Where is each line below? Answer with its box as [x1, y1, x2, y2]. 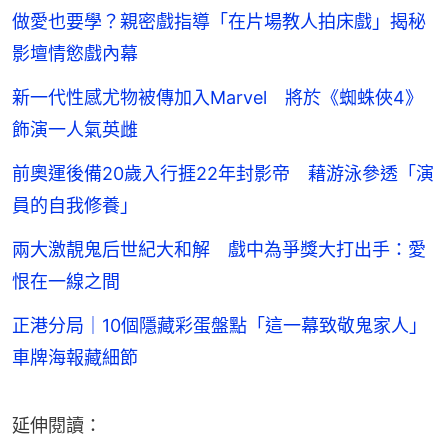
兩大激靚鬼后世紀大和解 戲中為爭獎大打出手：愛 [12, 238, 426, 260]
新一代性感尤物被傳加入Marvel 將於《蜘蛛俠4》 [12, 86, 423, 108]
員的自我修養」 [12, 194, 138, 216]
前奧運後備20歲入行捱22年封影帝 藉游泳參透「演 [12, 162, 434, 184]
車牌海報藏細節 [12, 346, 138, 368]
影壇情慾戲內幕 [12, 42, 138, 64]
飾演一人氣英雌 [12, 118, 138, 140]
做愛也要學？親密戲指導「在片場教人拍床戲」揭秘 [12, 10, 426, 32]
